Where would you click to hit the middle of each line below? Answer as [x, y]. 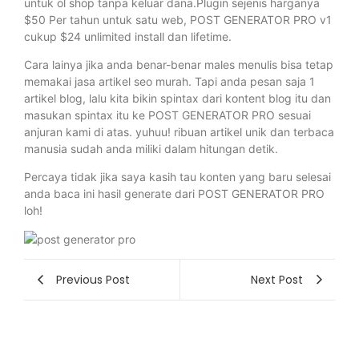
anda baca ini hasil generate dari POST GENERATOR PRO [174, 194]
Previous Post [93, 279]
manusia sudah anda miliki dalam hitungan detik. [151, 149]
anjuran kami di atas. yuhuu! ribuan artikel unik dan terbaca [179, 132]
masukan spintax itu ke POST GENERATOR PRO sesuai [167, 115]
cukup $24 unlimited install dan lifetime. [128, 36]
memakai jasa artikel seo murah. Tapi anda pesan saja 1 [169, 82]
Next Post [277, 279]
